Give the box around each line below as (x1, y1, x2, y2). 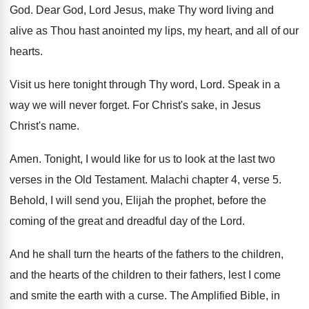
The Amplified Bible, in (170, 290, 280, 301)
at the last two (208, 153, 275, 165)
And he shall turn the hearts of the (10, 248, 173, 260)
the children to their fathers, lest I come (94, 269, 281, 281)
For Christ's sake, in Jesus (132, 99, 261, 111)
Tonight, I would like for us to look (44, 153, 206, 165)
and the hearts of (10, 269, 91, 281)
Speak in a (228, 79, 280, 90)
